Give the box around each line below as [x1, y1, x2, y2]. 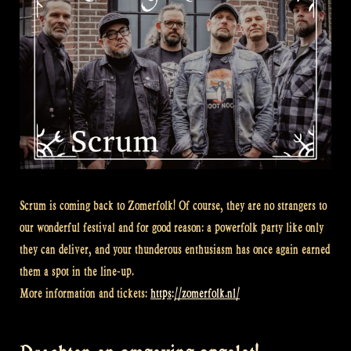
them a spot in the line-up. [20, 263, 134, 279]
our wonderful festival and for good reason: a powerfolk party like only [20, 219, 324, 235]
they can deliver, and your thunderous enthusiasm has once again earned [20, 241, 330, 257]
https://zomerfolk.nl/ [150, 285, 240, 301]
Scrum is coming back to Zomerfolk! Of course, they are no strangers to [20, 197, 327, 213]
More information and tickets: [20, 285, 150, 301]
